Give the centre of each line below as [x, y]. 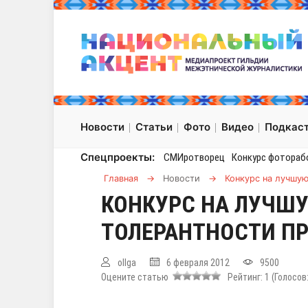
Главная [121, 179]
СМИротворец [194, 158]
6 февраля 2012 [198, 263]
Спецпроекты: [118, 157]
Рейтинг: [244, 277]
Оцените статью [137, 277]
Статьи [154, 127]
